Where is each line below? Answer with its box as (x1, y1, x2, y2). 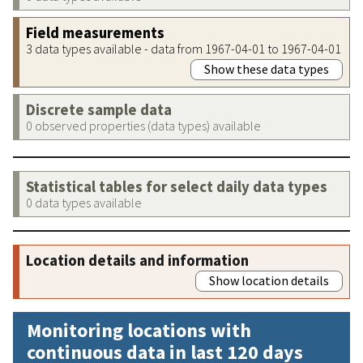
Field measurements (26, 23, 164, 42)
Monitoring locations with (27, 317, 251, 343)
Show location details (209, 271, 329, 288)
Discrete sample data (26, 100, 172, 119)
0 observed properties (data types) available (26, 117, 261, 134)
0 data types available (26, 194, 142, 211)
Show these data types (204, 60, 329, 77)
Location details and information (26, 250, 249, 270)
